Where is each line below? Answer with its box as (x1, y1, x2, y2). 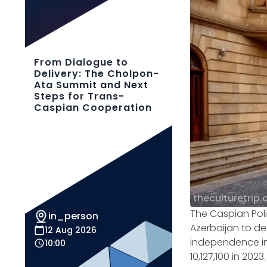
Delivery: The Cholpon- (34, 67, 159, 80)
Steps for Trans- (34, 89, 125, 103)
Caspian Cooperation (34, 101, 152, 114)
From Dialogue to (34, 55, 128, 69)
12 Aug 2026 (45, 224, 97, 236)
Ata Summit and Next (34, 78, 148, 92)
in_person (48, 209, 98, 223)
